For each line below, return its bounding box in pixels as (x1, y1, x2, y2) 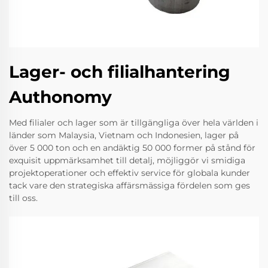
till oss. (9, 192, 38, 203)
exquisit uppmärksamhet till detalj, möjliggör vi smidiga (9, 154, 245, 166)
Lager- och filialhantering (9, 61, 230, 82)
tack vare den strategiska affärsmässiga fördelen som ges (9, 179, 250, 191)
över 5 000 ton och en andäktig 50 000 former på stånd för (9, 142, 255, 153)
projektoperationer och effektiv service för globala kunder (9, 167, 250, 178)
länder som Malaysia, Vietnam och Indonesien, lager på (9, 129, 239, 141)
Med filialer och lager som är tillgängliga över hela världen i (9, 117, 258, 128)
